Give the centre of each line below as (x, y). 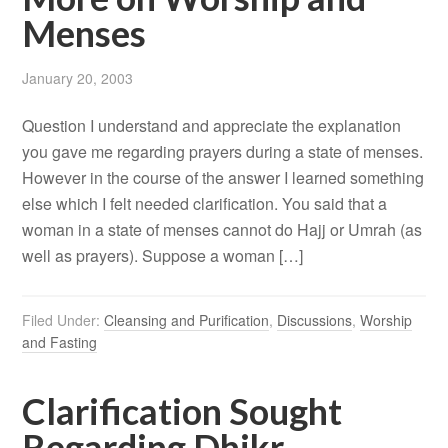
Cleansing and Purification (187, 320)
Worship (386, 320)
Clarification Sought (182, 411)
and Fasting (60, 342)
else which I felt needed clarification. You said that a (205, 204)
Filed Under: (63, 320)
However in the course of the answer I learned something (223, 178)
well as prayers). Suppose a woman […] (163, 256)
